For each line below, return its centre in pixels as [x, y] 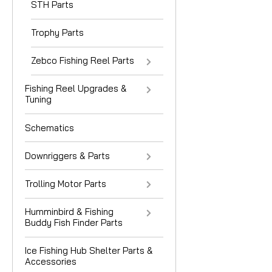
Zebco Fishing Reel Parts [83, 61]
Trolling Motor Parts [66, 184]
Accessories [51, 262]
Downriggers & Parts [67, 155]
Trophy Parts [57, 33]
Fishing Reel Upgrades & [76, 89]
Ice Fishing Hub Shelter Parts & [89, 251]
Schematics [49, 127]
